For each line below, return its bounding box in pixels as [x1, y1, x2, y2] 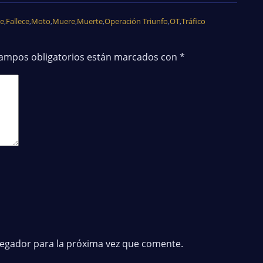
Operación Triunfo [104, 15, 168, 26]
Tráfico [181, 15, 205, 26]
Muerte [77, 15, 103, 26]
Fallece [6, 15, 29, 26]
